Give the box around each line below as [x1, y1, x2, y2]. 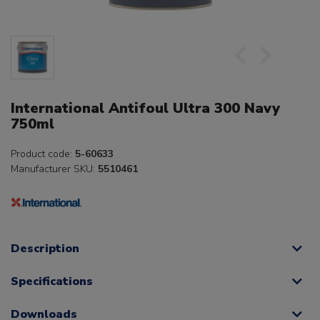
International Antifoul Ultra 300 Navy [11, 99, 280, 119]
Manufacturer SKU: [11, 162, 98, 176]
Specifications [11, 274, 93, 290]
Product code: [11, 147, 75, 161]
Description [11, 241, 79, 257]
